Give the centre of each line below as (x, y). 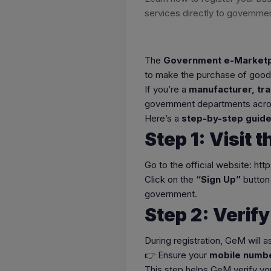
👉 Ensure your (177, 255)
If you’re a (167, 90)
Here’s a (163, 119)
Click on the (170, 180)
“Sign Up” (218, 180)
